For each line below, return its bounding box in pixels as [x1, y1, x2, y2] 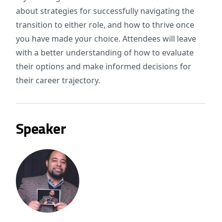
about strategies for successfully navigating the [16, 5, 194, 16]
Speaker [16, 117, 66, 140]
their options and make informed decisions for [16, 61, 191, 72]
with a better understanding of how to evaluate [16, 47, 194, 58]
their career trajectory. [16, 75, 100, 86]
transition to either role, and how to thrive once [16, 19, 194, 30]
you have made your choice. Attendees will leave [16, 33, 196, 44]
